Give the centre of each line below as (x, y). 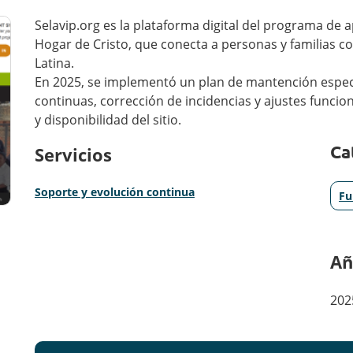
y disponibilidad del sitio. (108, 120)
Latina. (54, 63)
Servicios (73, 154)
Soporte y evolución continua (114, 192)
